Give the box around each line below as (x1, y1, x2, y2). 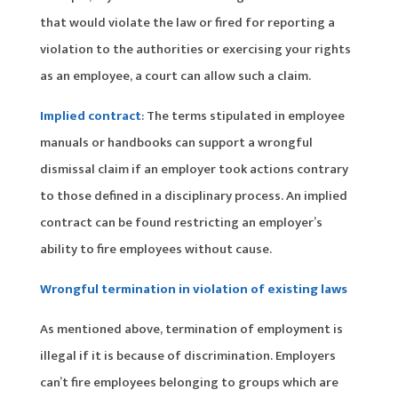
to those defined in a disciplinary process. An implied (39, 184, 347, 207)
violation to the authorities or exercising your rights (39, 37, 351, 60)
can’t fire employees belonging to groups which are (39, 370, 338, 394)
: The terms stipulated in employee (140, 104, 345, 127)
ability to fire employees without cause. (39, 237, 272, 260)
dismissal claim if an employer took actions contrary (39, 157, 348, 180)
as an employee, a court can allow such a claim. (39, 64, 311, 87)
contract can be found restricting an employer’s (39, 211, 322, 234)
